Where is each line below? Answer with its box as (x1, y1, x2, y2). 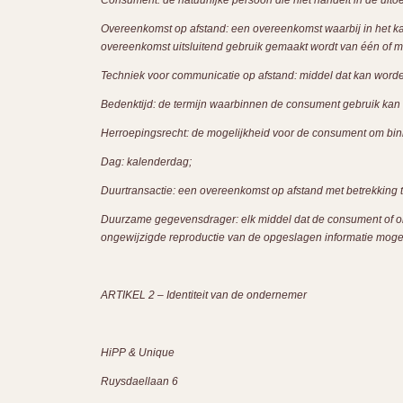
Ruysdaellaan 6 (101, 375, 178, 388)
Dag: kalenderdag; (101, 156, 192, 168)
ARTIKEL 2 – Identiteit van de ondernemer (101, 289, 307, 301)
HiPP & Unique (101, 346, 175, 359)
